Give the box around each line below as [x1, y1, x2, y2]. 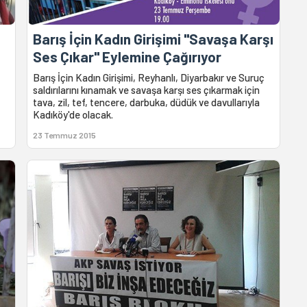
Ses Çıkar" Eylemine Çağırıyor [33, 48, 222, 66]
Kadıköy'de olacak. [33, 108, 114, 121]
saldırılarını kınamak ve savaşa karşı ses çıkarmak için [33, 84, 260, 97]
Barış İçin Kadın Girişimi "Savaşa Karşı [33, 30, 274, 48]
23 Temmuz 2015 [33, 130, 97, 140]
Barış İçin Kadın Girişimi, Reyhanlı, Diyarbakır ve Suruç [33, 71, 265, 84]
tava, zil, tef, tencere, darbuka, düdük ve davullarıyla [33, 96, 260, 109]
